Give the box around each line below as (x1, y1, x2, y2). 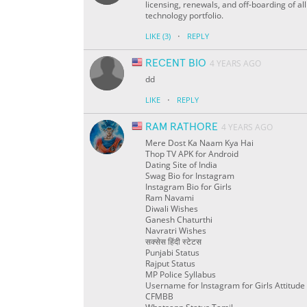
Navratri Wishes (145, 225, 206, 237)
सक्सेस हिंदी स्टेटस (145, 236, 201, 248)
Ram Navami (145, 192, 194, 204)
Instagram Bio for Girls (145, 181, 232, 193)
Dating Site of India (145, 159, 217, 171)
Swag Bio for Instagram (145, 170, 234, 182)
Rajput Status (145, 258, 195, 270)
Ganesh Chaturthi (145, 214, 212, 226)
